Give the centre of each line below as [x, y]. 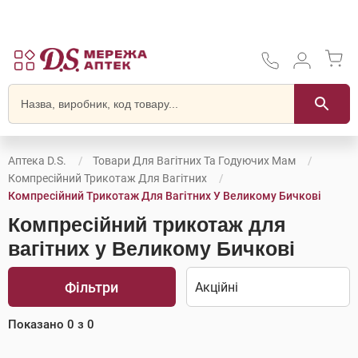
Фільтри [92, 287]
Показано [38, 324]
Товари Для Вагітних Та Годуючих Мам [194, 161]
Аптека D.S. [37, 161]
